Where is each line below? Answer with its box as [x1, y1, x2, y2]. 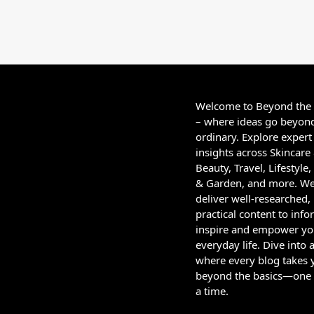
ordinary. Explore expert [196, 130, 312, 144]
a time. [196, 284, 228, 299]
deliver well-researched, [196, 191, 310, 206]
